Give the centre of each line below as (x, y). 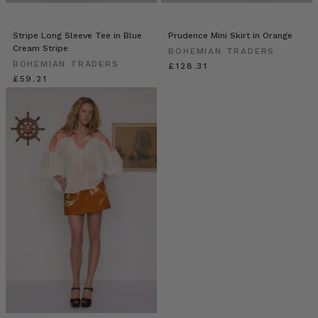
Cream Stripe (40, 48)
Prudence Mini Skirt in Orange (231, 35)
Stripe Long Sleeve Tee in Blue (77, 35)
